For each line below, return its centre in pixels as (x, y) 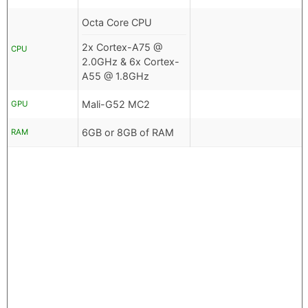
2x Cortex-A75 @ (122, 47)
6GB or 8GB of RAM (128, 133)
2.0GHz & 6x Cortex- (131, 62)
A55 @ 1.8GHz (115, 76)
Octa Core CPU (117, 23)
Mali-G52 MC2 (116, 104)
